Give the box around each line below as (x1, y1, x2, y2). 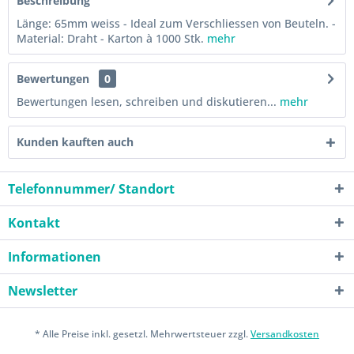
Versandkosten (250, 327, 319, 341)
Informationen (8, 248, 101, 265)
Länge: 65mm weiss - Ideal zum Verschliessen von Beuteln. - (17, 16, 336, 31)
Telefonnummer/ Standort (8, 180, 175, 198)
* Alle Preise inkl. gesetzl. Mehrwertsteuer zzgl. (35, 327, 250, 341)
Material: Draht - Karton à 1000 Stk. (17, 31, 207, 46)
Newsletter (8, 282, 77, 299)
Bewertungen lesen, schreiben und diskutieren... (17, 94, 277, 109)
